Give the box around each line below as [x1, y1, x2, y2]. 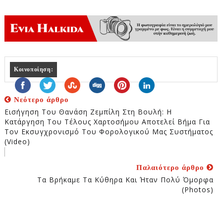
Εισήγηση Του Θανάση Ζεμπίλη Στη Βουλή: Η [4, 107, 172, 117]
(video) [4, 137, 30, 147]
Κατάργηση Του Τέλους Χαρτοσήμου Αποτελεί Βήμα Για [4, 117, 210, 127]
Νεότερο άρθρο [11, 95, 69, 105]
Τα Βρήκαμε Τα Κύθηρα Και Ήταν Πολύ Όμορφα [37, 175, 214, 185]
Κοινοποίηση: [13, 66, 54, 73]
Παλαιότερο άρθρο [136, 163, 207, 172]
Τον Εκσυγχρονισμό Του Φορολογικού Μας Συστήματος [4, 127, 213, 137]
